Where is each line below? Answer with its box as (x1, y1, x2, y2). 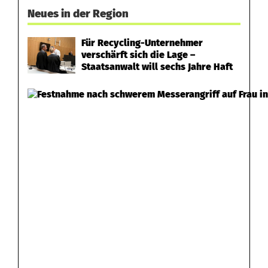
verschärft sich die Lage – (81, 48, 195, 60)
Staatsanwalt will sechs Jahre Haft (81, 60, 233, 72)
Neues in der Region (28, 7, 129, 20)
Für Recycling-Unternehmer (81, 36, 203, 48)
